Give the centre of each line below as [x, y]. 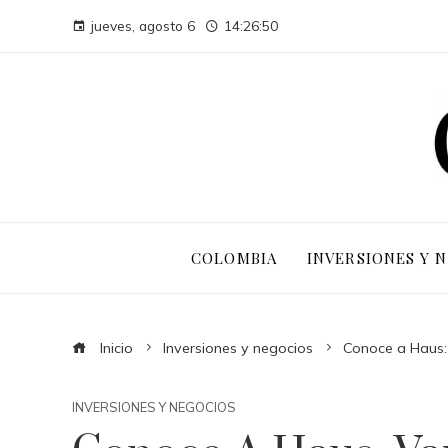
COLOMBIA [234, 257]
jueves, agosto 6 [143, 25]
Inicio [114, 348]
